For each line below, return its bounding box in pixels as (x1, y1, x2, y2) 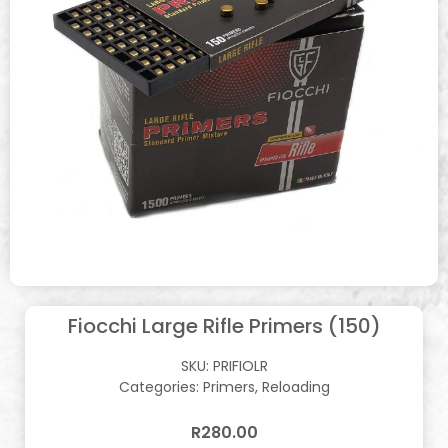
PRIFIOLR (212, 356, 268, 376)
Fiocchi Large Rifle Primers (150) (67, 312, 381, 340)
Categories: (118, 377, 203, 397)
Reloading (261, 377, 330, 397)
